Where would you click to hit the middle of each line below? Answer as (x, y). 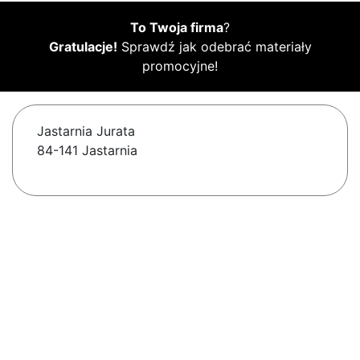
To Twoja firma (177, 28)
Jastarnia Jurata (86, 131)
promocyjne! (180, 66)
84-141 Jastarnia (87, 151)
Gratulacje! (83, 47)
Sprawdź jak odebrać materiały (214, 47)
